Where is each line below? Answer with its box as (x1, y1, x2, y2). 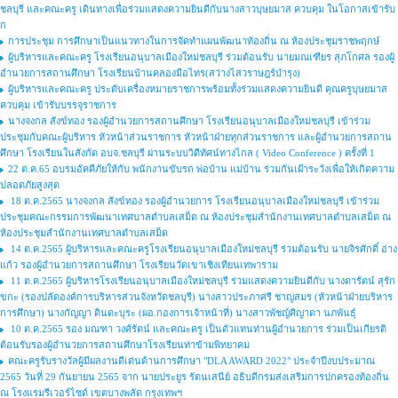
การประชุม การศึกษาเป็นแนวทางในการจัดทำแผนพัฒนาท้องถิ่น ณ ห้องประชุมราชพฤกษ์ (8, 36, 379, 46)
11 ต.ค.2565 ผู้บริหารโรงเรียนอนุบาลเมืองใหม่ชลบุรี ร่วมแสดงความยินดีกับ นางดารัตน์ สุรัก (8, 275, 395, 286)
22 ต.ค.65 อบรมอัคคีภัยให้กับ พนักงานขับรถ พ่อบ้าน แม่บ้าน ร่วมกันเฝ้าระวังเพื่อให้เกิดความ (8, 163, 394, 174)
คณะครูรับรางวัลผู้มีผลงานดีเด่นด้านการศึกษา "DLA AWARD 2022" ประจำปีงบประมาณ (8, 355, 375, 366)
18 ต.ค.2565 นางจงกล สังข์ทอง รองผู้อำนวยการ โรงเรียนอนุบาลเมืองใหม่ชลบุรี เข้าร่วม (8, 195, 379, 206)
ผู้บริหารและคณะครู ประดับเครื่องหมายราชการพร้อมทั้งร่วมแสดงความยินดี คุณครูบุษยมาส (8, 84, 387, 94)
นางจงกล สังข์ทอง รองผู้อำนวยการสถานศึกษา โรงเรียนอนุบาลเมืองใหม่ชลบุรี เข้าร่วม (8, 115, 370, 126)
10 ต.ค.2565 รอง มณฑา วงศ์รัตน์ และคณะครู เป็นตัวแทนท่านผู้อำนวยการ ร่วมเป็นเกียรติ (8, 323, 386, 334)
